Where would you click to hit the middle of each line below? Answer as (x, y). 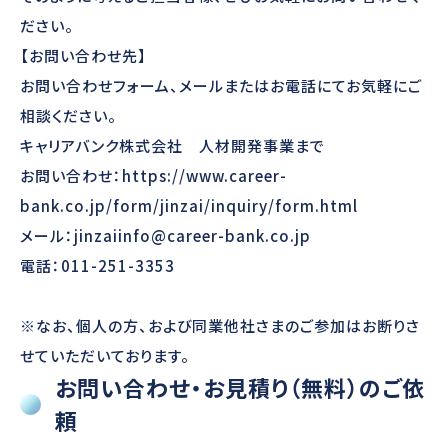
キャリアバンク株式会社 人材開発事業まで (172, 146)
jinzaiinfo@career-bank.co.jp (192, 236)
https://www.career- (204, 176)
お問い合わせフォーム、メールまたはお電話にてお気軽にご (221, 86)
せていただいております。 (105, 356)
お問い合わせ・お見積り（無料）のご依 (240, 387)
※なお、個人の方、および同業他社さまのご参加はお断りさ (220, 326)
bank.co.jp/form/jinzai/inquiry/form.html (189, 206)
